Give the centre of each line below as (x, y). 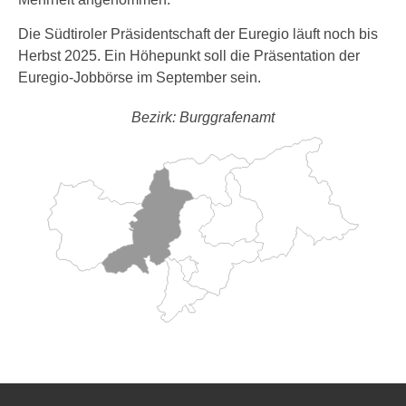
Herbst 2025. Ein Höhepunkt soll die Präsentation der (189, 56)
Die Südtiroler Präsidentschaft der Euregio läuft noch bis (198, 34)
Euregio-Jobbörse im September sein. (140, 77)
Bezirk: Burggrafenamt (203, 117)
